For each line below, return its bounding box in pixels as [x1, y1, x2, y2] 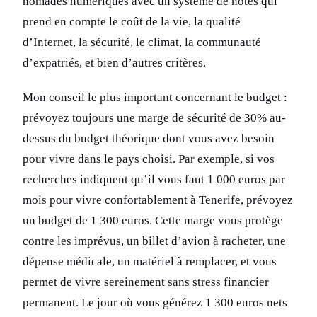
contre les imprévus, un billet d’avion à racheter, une [23, 234, 286, 248]
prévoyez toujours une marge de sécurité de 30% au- [23, 111, 286, 125]
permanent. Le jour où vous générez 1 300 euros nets [23, 296, 287, 310]
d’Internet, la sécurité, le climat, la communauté [23, 35, 261, 50]
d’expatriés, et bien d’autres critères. [23, 56, 206, 70]
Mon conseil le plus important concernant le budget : [23, 91, 287, 105]
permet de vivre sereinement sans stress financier [23, 275, 269, 289]
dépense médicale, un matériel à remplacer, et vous [23, 255, 277, 269]
